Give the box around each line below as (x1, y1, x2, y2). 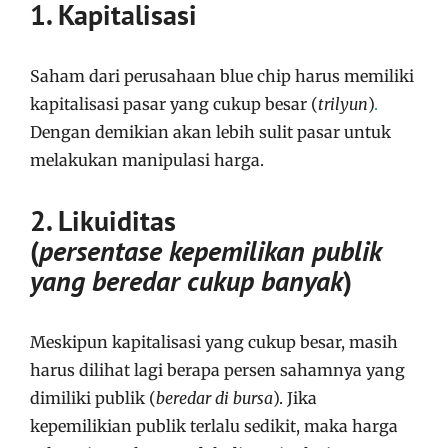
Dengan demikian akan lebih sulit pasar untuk (30, 121, 391, 142)
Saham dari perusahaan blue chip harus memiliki (30, 65, 414, 86)
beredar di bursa (156, 387, 273, 408)
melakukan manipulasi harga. (30, 149, 264, 170)
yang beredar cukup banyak (30, 261, 343, 299)
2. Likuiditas (30, 201, 176, 239)
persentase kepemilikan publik (39, 231, 381, 269)
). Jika (273, 387, 317, 408)
